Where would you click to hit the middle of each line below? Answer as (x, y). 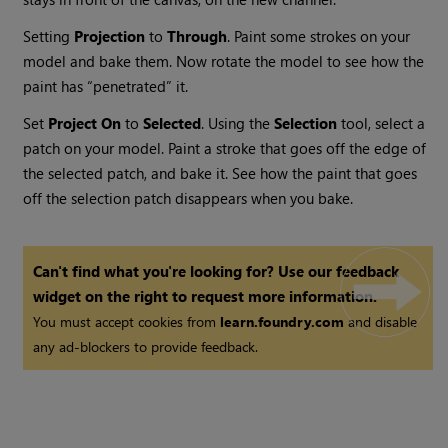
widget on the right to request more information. (205, 296)
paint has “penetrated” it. (106, 86)
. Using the (238, 123)
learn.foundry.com (282, 322)
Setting (49, 36)
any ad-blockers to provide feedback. (146, 347)
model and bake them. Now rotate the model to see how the (224, 61)
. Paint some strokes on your (319, 36)
